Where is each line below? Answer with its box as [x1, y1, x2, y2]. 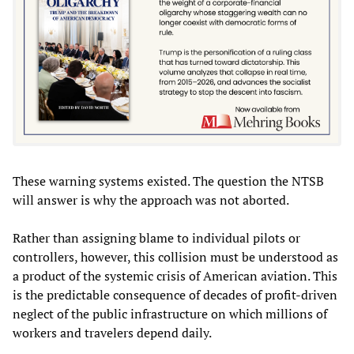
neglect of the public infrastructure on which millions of [13, 304, 327, 322]
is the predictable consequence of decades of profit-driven [13, 285, 337, 303]
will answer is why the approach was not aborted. [13, 190, 289, 209]
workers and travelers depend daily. [13, 323, 212, 341]
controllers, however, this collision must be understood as [13, 247, 338, 265]
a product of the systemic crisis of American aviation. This [13, 266, 337, 284]
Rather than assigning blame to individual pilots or [13, 228, 300, 247]
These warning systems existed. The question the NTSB [13, 171, 324, 190]
